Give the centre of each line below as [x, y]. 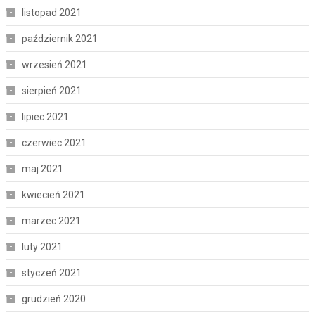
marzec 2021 [51, 220]
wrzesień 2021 [54, 64]
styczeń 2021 [51, 272]
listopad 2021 [51, 12]
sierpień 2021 [51, 90]
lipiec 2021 [45, 116]
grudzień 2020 [53, 298]
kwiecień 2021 [53, 194]
